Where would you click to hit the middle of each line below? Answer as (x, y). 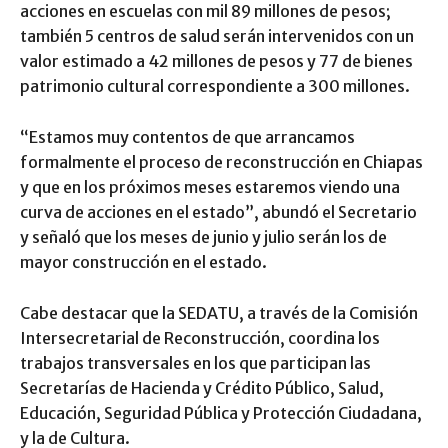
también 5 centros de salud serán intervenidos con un (217, 36)
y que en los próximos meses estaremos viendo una (210, 187)
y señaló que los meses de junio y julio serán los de (203, 237)
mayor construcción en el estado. (143, 262)
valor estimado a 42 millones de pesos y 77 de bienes (216, 61)
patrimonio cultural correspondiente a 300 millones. (215, 86)
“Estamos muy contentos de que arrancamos (187, 137)
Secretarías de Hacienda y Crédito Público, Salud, (202, 388)
